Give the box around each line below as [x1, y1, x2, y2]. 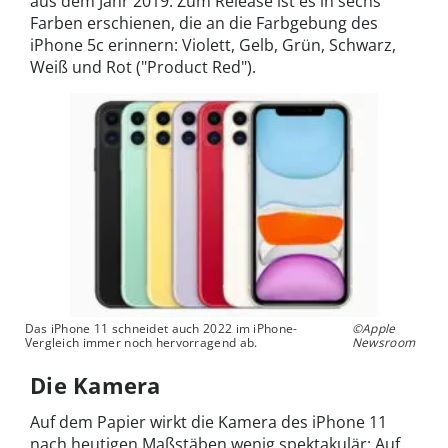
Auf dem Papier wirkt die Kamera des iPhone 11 [30, 410, 387, 433]
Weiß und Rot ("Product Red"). [30, 56, 256, 79]
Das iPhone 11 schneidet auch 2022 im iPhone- [24, 319, 298, 337]
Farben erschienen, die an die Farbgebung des [30, 12, 378, 35]
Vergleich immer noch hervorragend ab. [24, 333, 258, 351]
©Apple [351, 319, 396, 337]
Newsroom [351, 333, 416, 351]
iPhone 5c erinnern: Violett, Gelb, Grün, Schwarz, [30, 34, 396, 57]
